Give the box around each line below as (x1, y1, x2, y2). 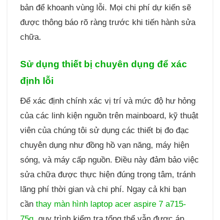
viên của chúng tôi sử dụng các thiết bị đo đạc (20, 126, 189, 136)
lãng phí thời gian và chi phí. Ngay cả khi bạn (20, 185, 186, 194)
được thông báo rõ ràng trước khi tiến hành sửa (20, 18, 195, 27)
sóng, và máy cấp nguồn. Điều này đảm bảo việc (20, 155, 199, 165)
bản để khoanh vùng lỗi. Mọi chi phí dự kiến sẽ (20, 3, 191, 13)
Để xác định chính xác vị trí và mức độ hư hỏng (20, 96, 195, 106)
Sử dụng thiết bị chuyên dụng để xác (20, 58, 187, 69)
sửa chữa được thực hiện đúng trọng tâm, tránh (20, 170, 195, 180)
